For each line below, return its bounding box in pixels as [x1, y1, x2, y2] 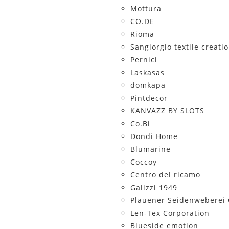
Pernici [130, 55, 157, 64]
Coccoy [130, 157, 157, 167]
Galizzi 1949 [130, 182, 177, 192]
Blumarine [130, 144, 171, 154]
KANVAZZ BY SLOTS [130, 106, 204, 116]
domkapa [130, 80, 166, 90]
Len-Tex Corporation [130, 208, 210, 218]
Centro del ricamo [130, 170, 200, 179]
